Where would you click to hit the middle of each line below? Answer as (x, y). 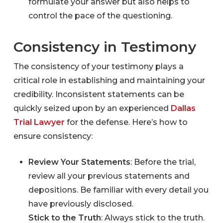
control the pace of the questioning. (100, 15)
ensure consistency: (53, 136)
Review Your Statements (79, 162)
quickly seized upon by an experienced (92, 108)
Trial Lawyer (39, 122)
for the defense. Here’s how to (126, 122)
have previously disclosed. (81, 204)
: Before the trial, (163, 162)
